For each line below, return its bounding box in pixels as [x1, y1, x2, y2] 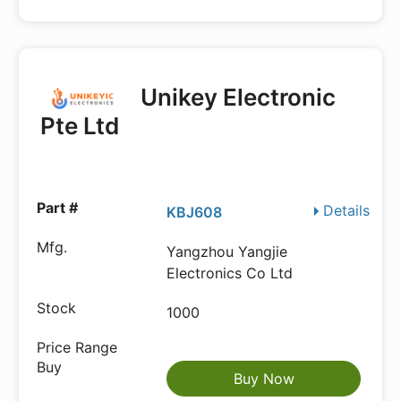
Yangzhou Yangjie [166, 243, 288, 260]
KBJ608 [166, 203, 223, 221]
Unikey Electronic [135, 83, 336, 111]
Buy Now [233, 370, 294, 388]
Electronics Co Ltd [166, 264, 294, 282]
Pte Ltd [40, 112, 119, 140]
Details [323, 201, 370, 219]
